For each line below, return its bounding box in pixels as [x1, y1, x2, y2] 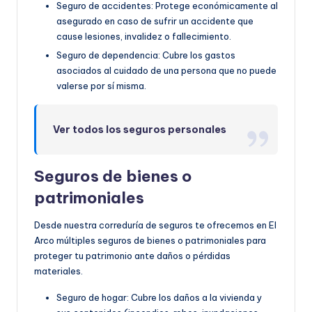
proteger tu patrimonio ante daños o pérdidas [34, 250, 231, 262]
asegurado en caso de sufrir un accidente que [56, 15, 253, 27]
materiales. [34, 265, 83, 277]
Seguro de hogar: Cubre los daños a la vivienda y [56, 292, 262, 304]
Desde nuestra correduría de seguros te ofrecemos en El [34, 219, 276, 231]
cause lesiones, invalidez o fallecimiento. [56, 31, 231, 42]
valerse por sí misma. [56, 80, 146, 92]
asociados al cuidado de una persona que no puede [56, 65, 276, 77]
